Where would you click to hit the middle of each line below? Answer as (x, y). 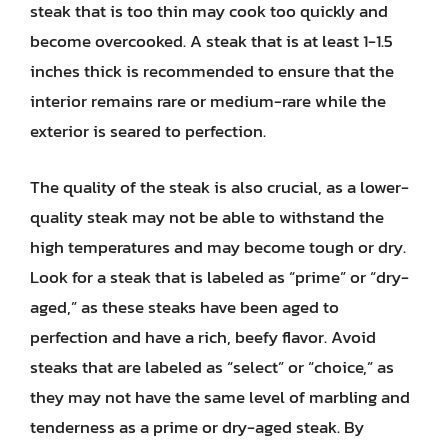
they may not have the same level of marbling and (220, 396)
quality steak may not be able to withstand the (207, 216)
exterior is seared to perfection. (148, 131)
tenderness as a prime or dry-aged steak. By (197, 426)
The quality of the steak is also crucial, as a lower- (219, 186)
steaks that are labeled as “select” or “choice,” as (212, 366)
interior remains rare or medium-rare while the (208, 101)
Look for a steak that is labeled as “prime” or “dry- (219, 276)
